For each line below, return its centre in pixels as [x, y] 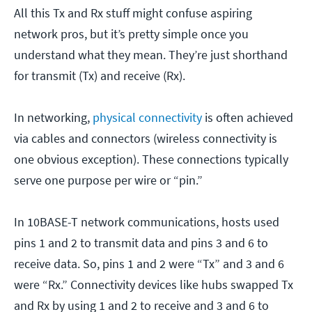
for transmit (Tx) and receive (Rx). [101, 75]
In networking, [53, 117]
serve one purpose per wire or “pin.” [110, 180]
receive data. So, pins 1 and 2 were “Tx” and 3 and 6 [149, 263]
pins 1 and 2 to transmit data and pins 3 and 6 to [141, 242]
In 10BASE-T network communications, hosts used [147, 221]
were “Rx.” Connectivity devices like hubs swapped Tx [154, 284]
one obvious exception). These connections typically [151, 159]
